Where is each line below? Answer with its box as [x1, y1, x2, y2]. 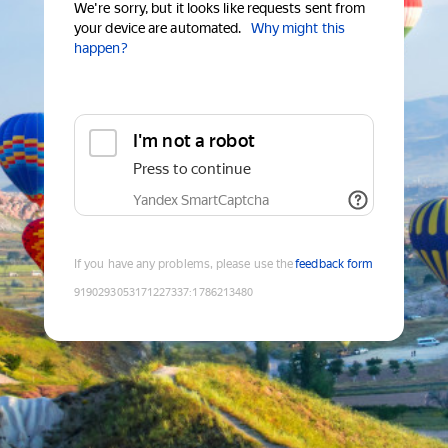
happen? [74, 40, 128, 57]
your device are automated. [74, 20, 242, 37]
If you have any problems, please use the [74, 257, 294, 272]
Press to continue [133, 160, 251, 179]
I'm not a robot [133, 130, 255, 152]
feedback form [295, 257, 374, 272]
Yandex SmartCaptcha [133, 192, 269, 209]
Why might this [250, 20, 345, 37]
